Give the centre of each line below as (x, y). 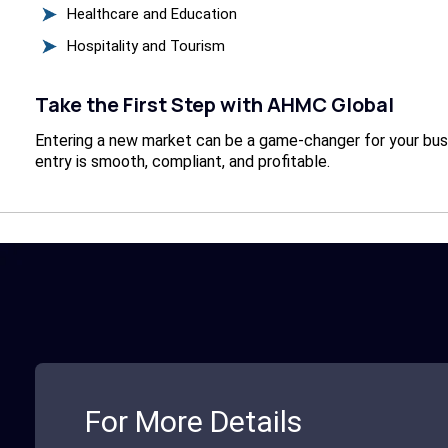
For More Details (193, 422)
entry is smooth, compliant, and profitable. (182, 162)
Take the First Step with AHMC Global (214, 105)
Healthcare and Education (152, 14)
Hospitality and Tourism (146, 46)
